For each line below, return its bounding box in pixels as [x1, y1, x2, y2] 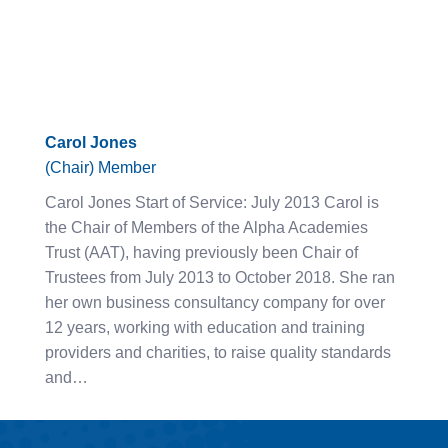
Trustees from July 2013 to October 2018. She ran [45, 268, 395, 286]
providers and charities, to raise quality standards [45, 343, 391, 361]
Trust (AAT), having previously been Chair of [45, 243, 358, 261]
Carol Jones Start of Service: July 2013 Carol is [45, 193, 379, 211]
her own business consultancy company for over [45, 293, 385, 311]
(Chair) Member [45, 158, 156, 176]
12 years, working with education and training [45, 318, 365, 336]
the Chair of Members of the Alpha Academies [45, 218, 368, 236]
